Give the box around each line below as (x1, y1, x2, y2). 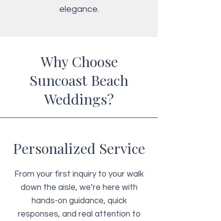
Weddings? (44, 89, 114, 108)
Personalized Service (13, 139, 145, 157)
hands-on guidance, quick (31, 196, 127, 205)
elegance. (59, 4, 99, 14)
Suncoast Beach (30, 71, 128, 89)
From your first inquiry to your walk (14, 170, 144, 179)
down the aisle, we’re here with (20, 183, 138, 192)
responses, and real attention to (17, 210, 141, 219)
